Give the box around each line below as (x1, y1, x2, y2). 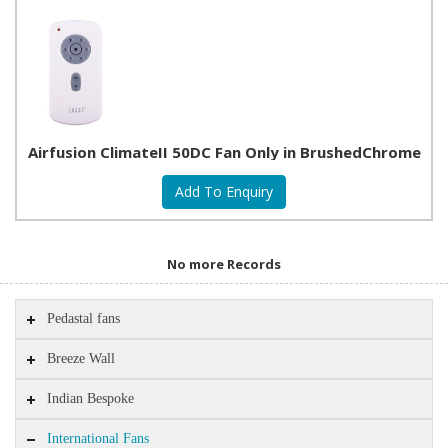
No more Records (167, 255, 281, 273)
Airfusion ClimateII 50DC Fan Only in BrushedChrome (27, 142, 421, 162)
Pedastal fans (47, 310, 121, 327)
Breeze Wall (47, 350, 116, 367)
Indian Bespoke (47, 390, 135, 407)
